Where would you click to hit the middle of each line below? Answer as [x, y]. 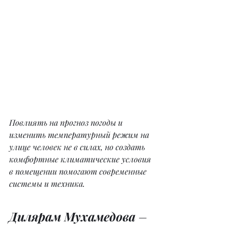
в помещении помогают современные [79, 171]
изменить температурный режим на [80, 134]
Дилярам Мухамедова [74, 216]
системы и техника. [47, 183]
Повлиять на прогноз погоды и [67, 122]
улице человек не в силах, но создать [78, 147]
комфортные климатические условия [81, 159]
